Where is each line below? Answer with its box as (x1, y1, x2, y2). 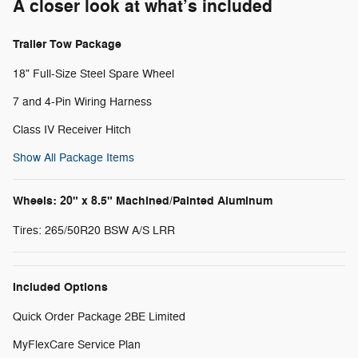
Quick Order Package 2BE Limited (13, 310, 185, 324)
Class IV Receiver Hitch (13, 123, 131, 137)
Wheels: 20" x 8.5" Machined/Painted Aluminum (13, 193, 272, 209)
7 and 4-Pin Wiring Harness (13, 95, 152, 109)
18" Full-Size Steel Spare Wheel (13, 67, 174, 82)
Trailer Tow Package (13, 37, 121, 53)
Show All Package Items (13, 151, 134, 165)
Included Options (13, 280, 108, 296)
